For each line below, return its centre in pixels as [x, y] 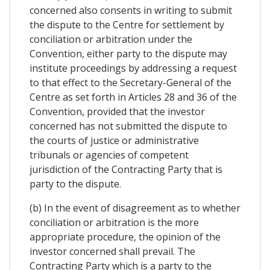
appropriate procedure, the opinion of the [125, 237]
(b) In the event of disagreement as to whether [135, 208]
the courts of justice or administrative [114, 140]
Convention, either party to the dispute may [128, 54]
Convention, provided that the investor [117, 111]
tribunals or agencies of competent [109, 155]
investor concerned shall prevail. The [112, 251]
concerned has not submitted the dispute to [128, 126]
